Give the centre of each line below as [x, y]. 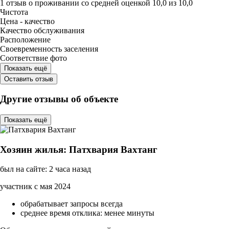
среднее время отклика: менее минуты [87, 213]
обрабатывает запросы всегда [72, 204]
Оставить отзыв [29, 79]
